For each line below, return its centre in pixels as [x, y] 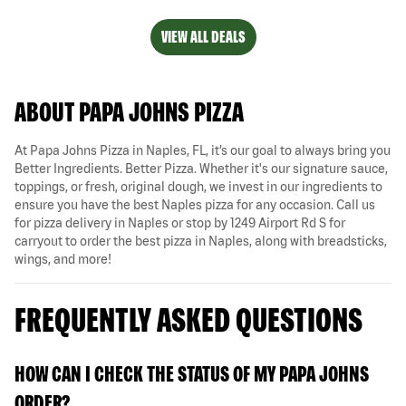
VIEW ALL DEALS [203, 36]
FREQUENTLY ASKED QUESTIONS [188, 319]
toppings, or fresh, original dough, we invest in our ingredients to [198, 186]
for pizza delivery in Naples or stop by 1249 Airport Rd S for [180, 222]
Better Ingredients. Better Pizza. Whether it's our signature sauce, [201, 168]
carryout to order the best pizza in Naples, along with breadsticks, [201, 241]
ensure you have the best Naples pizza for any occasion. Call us [195, 204]
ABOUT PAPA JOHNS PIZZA [129, 111]
